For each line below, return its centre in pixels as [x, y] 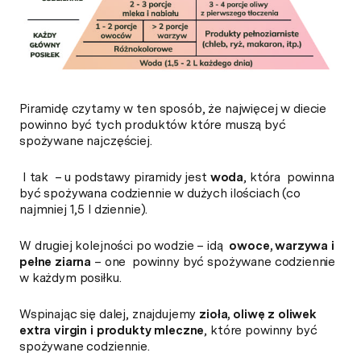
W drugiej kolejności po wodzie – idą [124, 246]
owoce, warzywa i [282, 246]
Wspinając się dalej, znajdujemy [110, 315]
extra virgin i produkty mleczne [112, 331]
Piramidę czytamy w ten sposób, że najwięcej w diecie [173, 109]
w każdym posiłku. [72, 278]
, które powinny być [261, 331]
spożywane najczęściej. [86, 141]
